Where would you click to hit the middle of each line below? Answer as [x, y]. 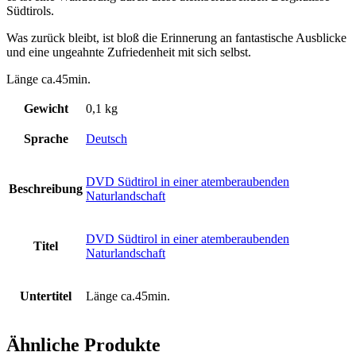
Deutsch [106, 138]
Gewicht [46, 108]
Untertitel [46, 296]
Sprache [46, 138]
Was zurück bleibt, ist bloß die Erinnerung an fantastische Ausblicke [176, 37]
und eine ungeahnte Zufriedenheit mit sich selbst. [129, 52]
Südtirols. [30, 10]
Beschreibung [46, 188]
